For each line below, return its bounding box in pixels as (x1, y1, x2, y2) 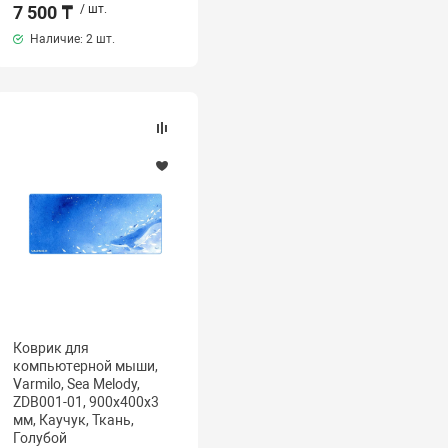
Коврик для (13, 340, 90, 356)
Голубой (13, 430, 68, 446)
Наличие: (27, 32, 87, 46)
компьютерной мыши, (13, 358, 159, 374)
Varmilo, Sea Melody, (13, 376, 141, 392)
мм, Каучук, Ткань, (13, 412, 135, 428)
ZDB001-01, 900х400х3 (13, 394, 160, 410)
